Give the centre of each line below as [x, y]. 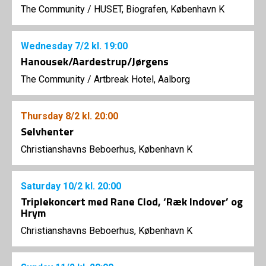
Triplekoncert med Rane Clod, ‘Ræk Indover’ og [132, 202]
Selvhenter [47, 132]
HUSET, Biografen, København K [159, 9]
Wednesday [48, 46]
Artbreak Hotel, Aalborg [142, 80]
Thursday [43, 116]
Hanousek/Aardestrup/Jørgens [95, 62]
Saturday [42, 186]
